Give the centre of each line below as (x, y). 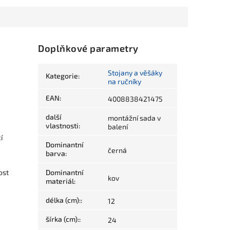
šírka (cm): (63, 219)
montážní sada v (135, 118)
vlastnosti (62, 126)
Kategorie (62, 76)
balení (118, 127)
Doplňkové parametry (88, 49)
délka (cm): (63, 200)
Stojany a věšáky (135, 73)
